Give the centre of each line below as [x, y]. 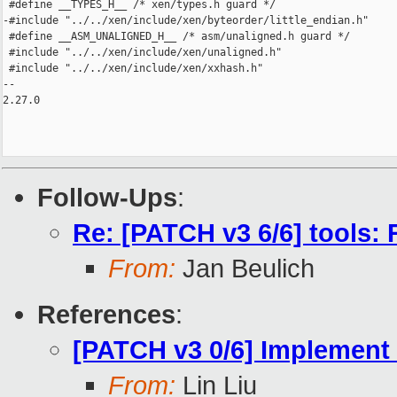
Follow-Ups [107, 198]
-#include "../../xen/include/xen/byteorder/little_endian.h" [186, 21]
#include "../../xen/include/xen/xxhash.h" [133, 69]
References [106, 315]
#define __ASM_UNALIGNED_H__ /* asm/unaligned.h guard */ [176, 37]
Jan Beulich [245, 269]
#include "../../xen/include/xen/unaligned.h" [142, 53]
